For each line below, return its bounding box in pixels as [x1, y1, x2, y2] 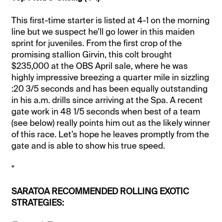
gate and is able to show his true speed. [11, 140, 166, 152]
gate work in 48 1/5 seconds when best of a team [11, 106, 201, 117]
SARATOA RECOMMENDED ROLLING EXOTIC [11, 186, 189, 197]
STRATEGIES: [11, 197, 64, 209]
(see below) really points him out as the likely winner [11, 117, 211, 129]
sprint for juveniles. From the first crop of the [11, 38, 182, 49]
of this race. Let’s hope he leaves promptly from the [11, 129, 210, 140]
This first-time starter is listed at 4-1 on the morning [11, 15, 210, 26]
